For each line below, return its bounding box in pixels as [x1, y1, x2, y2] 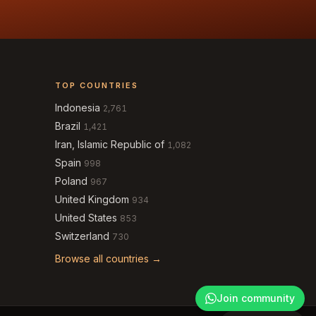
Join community [217, 292, 295, 304]
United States [55, 212, 117, 224]
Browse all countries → [55, 253, 162, 265]
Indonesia [55, 102, 100, 114]
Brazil [55, 120, 80, 132]
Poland [55, 175, 87, 187]
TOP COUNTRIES [55, 80, 138, 90]
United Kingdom [55, 193, 129, 205]
